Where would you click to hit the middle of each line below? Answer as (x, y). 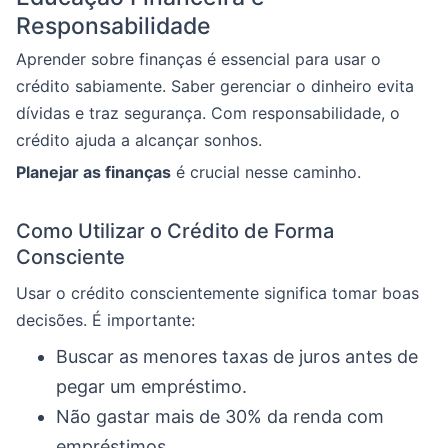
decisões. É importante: (105, 319)
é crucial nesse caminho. (266, 171)
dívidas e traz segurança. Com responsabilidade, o (208, 112)
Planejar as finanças (93, 171)
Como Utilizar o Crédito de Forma (175, 230)
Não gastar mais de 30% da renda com (220, 416)
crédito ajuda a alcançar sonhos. (139, 139)
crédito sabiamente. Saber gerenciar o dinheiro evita (215, 85)
